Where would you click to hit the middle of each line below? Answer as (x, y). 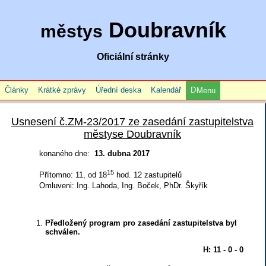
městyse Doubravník (132, 134)
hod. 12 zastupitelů (148, 175)
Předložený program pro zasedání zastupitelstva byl (141, 223)
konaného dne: (67, 153)
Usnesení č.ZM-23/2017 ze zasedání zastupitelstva (132, 122)
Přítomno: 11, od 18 (73, 175)
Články (17, 90)
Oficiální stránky (133, 57)
